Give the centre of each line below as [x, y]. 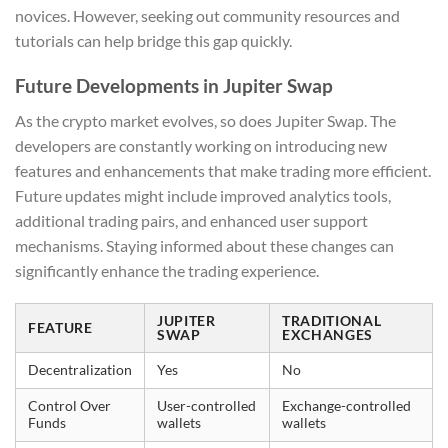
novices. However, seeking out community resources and [207, 16]
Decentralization [80, 370]
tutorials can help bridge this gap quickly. [153, 41]
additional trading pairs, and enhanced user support [191, 220]
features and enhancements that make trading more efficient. [223, 170]
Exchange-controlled [346, 406]
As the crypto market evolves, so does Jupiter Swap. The [205, 120]
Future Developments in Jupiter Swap [174, 85]
